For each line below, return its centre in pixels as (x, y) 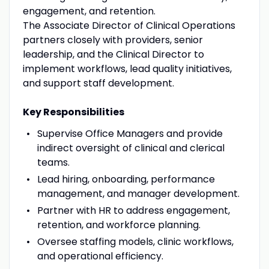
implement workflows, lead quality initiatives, (127, 68)
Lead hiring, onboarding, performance (126, 179)
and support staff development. (98, 83)
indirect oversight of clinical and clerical (131, 148)
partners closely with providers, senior (113, 40)
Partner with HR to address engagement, (133, 210)
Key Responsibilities (73, 112)
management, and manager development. (138, 193)
